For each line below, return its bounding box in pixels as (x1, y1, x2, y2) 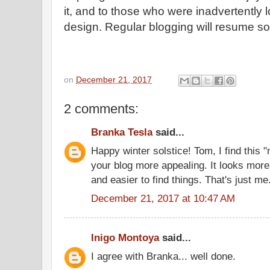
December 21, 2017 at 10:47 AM (91, 192, 235, 204)
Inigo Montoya (91, 231, 159, 243)
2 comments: (64, 101, 139, 116)
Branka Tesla (91, 126, 152, 138)
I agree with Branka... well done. (91, 250, 236, 262)
